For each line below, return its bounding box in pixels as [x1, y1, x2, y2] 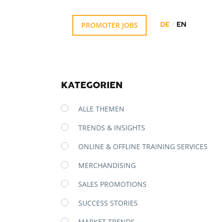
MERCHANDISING [78, 161, 136, 170]
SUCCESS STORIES [78, 198, 138, 208]
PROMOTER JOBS [81, 20, 138, 30]
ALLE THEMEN [78, 104, 124, 113]
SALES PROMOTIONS [78, 179, 147, 189]
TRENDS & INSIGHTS [78, 123, 145, 132]
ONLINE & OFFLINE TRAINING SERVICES [78, 142, 208, 151]
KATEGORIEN [61, 82, 123, 91]
